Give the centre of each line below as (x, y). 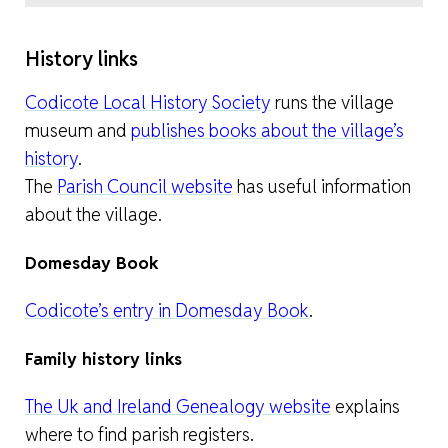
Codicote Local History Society (148, 102)
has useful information (322, 186)
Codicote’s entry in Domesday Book (167, 311)
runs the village (332, 102)
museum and (78, 130)
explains (365, 407)
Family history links (103, 358)
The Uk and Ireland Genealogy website (178, 407)
